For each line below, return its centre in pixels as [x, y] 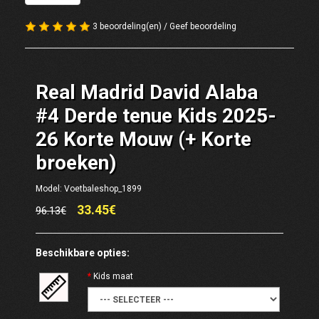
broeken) [76, 163]
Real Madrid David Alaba [147, 92]
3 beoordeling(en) [127, 26]
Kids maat [113, 276]
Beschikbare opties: [83, 253]
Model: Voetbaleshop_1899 [89, 189]
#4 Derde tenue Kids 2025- [156, 116]
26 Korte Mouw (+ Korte [143, 139]
